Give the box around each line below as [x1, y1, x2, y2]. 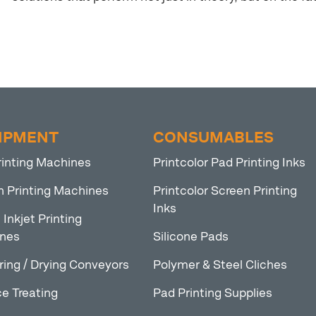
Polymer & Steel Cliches [152, 257, 287, 272]
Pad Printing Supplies [152, 286, 272, 300]
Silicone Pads [152, 229, 229, 244]
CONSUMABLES [152, 128, 274, 147]
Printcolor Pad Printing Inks [152, 155, 305, 170]
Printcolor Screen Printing [152, 183, 297, 198]
